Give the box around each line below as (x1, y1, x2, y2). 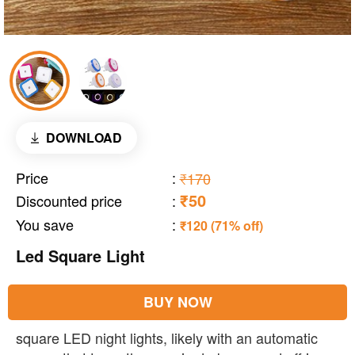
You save (16, 214, 74, 235)
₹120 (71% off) (179, 216, 263, 235)
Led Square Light (16, 244, 145, 268)
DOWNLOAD (45, 128, 122, 147)
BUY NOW (143, 292, 212, 313)
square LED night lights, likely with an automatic (16, 327, 318, 349)
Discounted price (16, 190, 122, 212)
